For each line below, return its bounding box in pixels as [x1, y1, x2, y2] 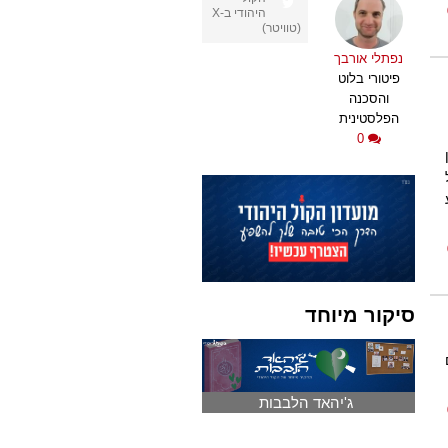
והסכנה [348, 91, 389, 107]
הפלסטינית [338, 111, 399, 127]
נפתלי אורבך [334, 51, 404, 67]
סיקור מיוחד [304, 303, 415, 326]
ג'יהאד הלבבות [258, 394, 353, 412]
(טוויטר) [262, 20, 302, 35]
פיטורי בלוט [337, 71, 400, 87]
